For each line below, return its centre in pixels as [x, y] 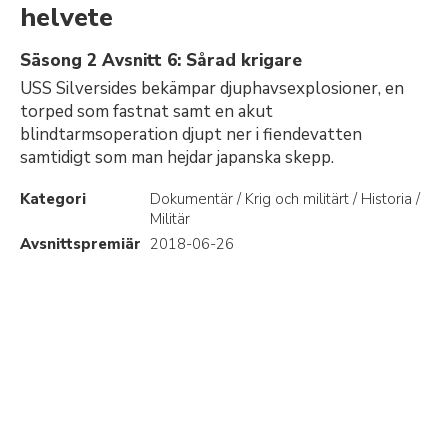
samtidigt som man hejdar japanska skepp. [177, 157]
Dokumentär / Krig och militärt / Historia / [285, 199]
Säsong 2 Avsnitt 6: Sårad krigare [161, 60]
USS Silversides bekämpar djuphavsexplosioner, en [212, 88]
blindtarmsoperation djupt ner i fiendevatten [191, 134]
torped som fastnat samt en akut [146, 111]
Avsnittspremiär [80, 244]
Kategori [53, 199]
